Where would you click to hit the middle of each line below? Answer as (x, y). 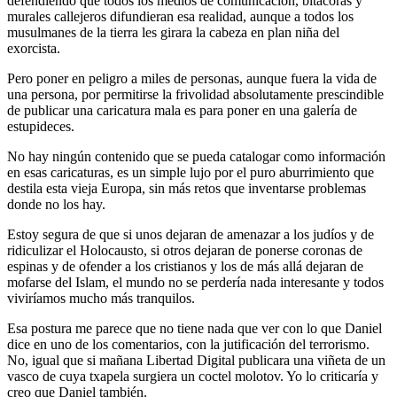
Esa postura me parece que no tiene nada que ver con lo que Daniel (195, 328)
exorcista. (34, 48)
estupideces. (41, 126)
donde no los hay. (56, 204)
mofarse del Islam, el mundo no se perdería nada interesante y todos (195, 282)
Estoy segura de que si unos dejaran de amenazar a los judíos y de (191, 234)
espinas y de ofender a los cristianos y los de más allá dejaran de (185, 266)
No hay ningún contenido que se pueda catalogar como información (196, 156)
